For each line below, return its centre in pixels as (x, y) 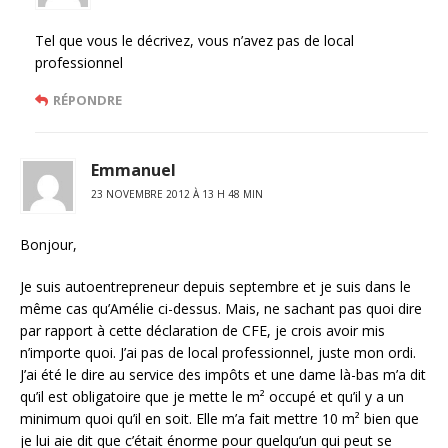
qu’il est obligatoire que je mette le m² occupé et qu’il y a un (212, 396)
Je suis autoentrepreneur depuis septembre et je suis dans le (215, 286)
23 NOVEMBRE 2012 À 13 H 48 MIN (177, 194)
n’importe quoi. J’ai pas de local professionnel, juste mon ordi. (218, 352)
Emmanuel (133, 170)
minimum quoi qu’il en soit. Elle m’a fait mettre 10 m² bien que (219, 418)
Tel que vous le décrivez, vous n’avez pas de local (194, 40)
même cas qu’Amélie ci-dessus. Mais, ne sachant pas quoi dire (221, 308)
